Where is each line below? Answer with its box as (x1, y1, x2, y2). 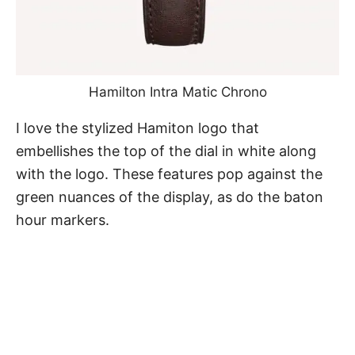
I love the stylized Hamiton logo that (16, 120, 259, 137)
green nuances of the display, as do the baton (16, 189, 323, 206)
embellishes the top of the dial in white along (16, 143, 316, 160)
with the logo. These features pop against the (16, 166, 323, 183)
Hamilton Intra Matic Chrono (88, 84, 267, 101)
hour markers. (16, 212, 113, 229)
